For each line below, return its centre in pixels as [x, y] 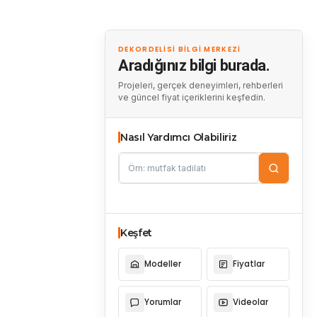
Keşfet [136, 233]
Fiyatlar [248, 264]
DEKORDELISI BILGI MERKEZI [180, 49]
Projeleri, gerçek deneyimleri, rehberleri [201, 85]
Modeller [163, 264]
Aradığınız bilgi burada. [194, 65]
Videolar [250, 302]
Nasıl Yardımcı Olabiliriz [179, 137]
